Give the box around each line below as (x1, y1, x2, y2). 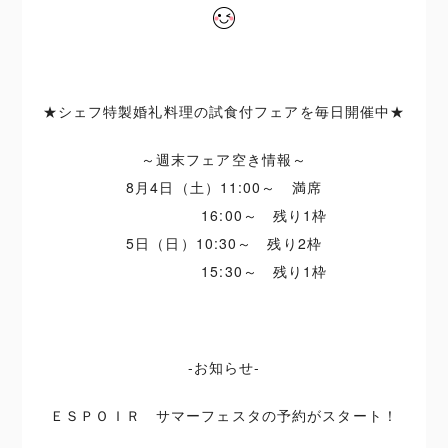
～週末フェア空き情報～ (140, 149, 308, 169)
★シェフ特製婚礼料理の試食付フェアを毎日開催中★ (42, 101, 406, 121)
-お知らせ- (187, 357, 261, 377)
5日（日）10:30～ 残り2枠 (126, 233, 322, 253)
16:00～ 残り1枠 (120, 205, 328, 225)
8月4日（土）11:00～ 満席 (126, 177, 322, 197)
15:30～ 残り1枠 (120, 261, 328, 281)
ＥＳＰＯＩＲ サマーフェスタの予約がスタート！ (50, 405, 398, 425)
